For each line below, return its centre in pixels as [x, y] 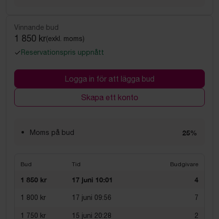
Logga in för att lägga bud [109, 79]
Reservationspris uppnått [63, 52]
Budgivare [184, 164]
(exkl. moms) [65, 38]
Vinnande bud [36, 27]
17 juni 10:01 [92, 180]
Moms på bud [52, 132]
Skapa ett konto [109, 97]
